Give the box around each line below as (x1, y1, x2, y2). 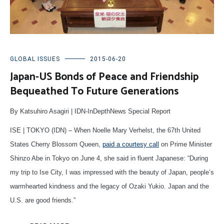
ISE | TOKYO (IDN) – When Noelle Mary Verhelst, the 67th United (10, 126, 200, 134)
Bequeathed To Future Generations (10, 82, 178, 100)
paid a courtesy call (102, 140, 159, 148)
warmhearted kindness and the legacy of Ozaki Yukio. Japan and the (10, 182, 209, 190)
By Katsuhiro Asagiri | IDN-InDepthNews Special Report (10, 107, 170, 115)
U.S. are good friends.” (10, 196, 75, 204)
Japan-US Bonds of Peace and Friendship (10, 68, 198, 85)
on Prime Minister (159, 140, 212, 148)
